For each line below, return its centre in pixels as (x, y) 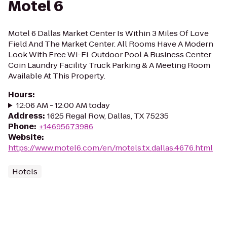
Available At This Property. (57, 76)
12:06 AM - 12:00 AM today (63, 105)
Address (25, 116)
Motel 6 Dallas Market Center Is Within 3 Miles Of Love (108, 33)
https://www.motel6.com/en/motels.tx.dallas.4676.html (110, 148)
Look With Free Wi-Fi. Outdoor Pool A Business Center (110, 54)
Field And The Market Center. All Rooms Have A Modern (111, 44)
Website (25, 137)
